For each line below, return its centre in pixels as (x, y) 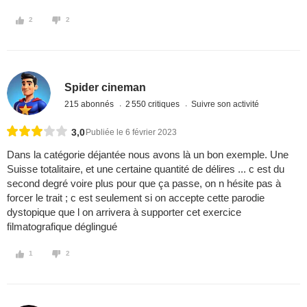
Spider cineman (106, 87)
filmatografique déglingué (62, 227)
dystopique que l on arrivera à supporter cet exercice (124, 212)
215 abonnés (90, 104)
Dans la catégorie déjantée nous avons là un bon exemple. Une (148, 155)
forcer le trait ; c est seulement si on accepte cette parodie (136, 198)
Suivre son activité (225, 104)
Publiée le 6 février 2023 (131, 133)
